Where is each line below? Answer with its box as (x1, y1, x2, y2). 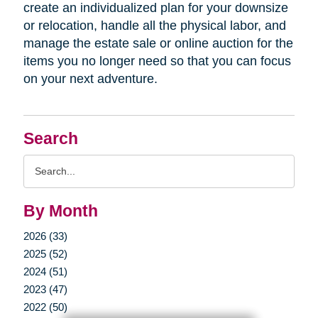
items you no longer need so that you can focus (23, 53, 291, 68)
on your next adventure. (23, 71, 161, 86)
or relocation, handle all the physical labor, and (23, 18, 286, 33)
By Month (23, 202, 98, 220)
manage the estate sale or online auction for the (23, 35, 293, 50)
